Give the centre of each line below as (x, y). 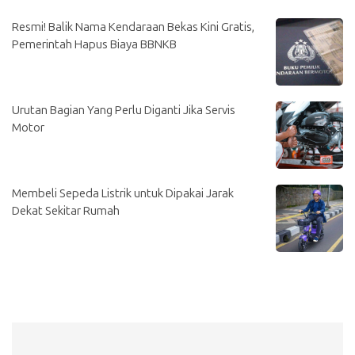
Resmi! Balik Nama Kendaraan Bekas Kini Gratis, (133, 27)
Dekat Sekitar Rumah (66, 210)
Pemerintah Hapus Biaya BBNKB (94, 44)
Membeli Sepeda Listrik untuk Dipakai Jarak (123, 193)
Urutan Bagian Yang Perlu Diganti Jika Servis (124, 110)
